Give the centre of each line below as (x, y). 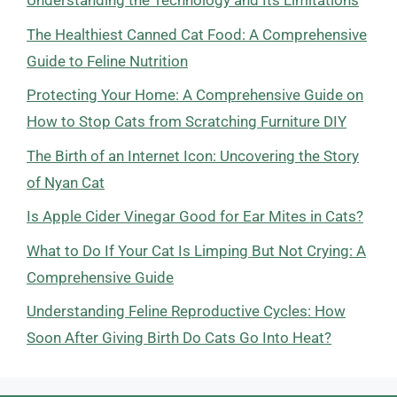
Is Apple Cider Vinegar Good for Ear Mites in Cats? (195, 216)
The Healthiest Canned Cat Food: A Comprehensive (197, 34)
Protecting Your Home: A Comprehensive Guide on (195, 95)
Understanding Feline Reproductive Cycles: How (186, 311)
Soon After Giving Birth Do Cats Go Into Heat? (179, 338)
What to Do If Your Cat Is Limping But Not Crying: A (196, 250)
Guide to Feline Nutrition (107, 61)
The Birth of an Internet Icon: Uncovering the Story (193, 156)
